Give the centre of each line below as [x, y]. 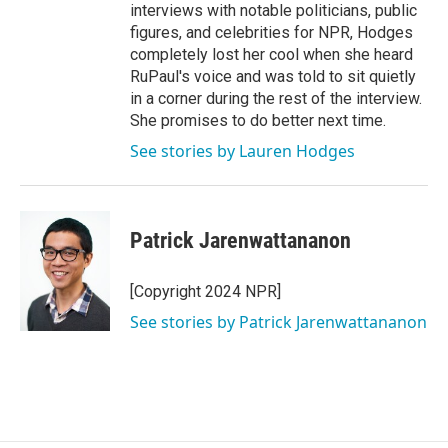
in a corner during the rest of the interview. [276, 98]
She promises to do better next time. [258, 120]
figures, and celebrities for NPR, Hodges [271, 32]
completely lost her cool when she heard [271, 54]
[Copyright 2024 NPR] [205, 291]
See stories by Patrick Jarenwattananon [278, 322]
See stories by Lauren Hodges [242, 151]
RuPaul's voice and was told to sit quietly [273, 76]
